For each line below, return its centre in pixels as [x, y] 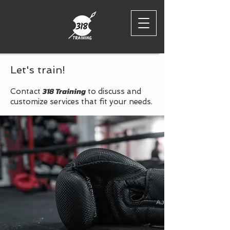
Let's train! [38, 70]
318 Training [64, 91]
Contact [26, 91]
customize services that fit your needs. [81, 102]
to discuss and [113, 91]
